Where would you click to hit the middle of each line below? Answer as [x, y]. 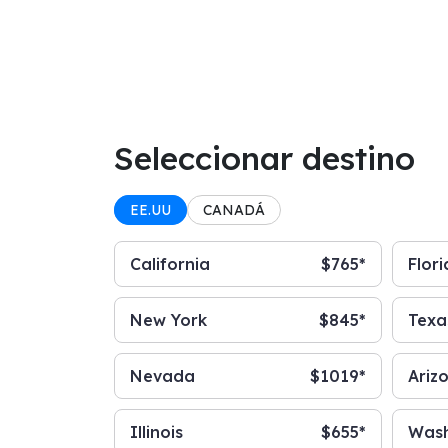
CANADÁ [234, 210]
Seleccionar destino [264, 158]
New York [168, 320]
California [170, 264]
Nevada [162, 376]
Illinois [156, 432]
